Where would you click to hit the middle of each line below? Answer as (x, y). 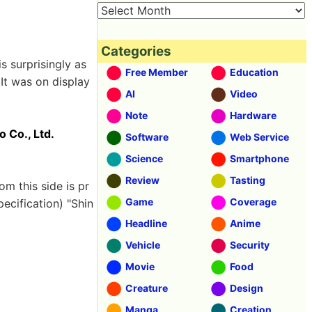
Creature (147, 288)
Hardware (253, 115)
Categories (136, 51)
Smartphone (259, 158)
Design (247, 288)
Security (250, 245)
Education (254, 72)
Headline (146, 223)
